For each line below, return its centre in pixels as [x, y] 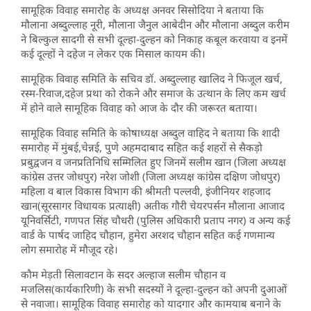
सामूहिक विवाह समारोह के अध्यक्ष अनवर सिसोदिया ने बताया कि [142, 9]
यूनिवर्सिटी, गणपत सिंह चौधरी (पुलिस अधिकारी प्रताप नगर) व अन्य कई [155, 220]
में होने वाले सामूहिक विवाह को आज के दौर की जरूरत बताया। [139, 107]
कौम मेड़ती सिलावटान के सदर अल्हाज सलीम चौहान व [123, 274]
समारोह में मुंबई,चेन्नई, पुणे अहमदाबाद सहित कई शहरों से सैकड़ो [142, 147]
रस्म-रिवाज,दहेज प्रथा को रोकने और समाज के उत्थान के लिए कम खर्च [153, 93]
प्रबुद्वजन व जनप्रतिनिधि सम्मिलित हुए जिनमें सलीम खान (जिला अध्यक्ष [153, 161]
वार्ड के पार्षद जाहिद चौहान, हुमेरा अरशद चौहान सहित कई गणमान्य [148, 234]
